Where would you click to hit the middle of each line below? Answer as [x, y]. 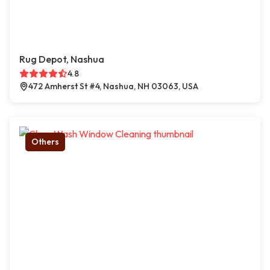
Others [45, 142]
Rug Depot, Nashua [62, 59]
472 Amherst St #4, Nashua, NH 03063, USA [113, 86]
